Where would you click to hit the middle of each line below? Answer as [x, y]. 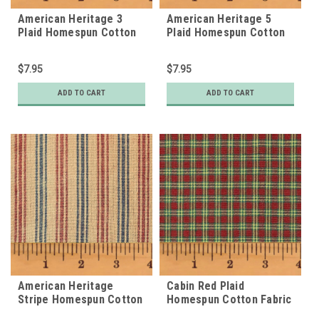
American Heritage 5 [219, 19]
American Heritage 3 [70, 19]
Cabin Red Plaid [205, 286]
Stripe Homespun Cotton [80, 299]
